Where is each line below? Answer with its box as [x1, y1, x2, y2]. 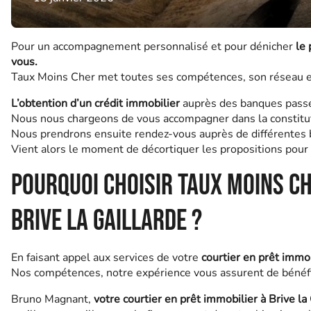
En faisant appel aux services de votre [11, 250, 201, 265]
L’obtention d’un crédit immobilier [11, 96, 180, 111]
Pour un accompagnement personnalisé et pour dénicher [11, 39, 296, 54]
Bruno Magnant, [11, 292, 94, 307]
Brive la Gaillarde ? [11, 203, 202, 239]
